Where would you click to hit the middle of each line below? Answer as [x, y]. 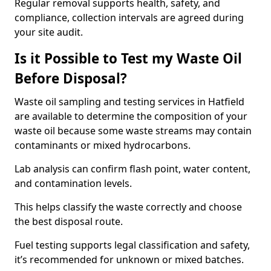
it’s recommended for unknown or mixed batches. [129, 260]
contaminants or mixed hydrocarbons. [103, 145]
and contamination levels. [73, 183]
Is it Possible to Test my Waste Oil [128, 58]
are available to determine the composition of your [131, 116]
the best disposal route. [69, 221]
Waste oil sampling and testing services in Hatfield [129, 102]
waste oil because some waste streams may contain [133, 131]
